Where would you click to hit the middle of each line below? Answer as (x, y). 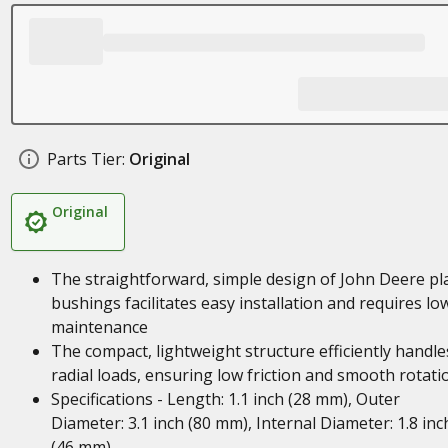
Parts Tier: (85, 159)
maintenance (99, 327)
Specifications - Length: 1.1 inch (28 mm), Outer (225, 399)
